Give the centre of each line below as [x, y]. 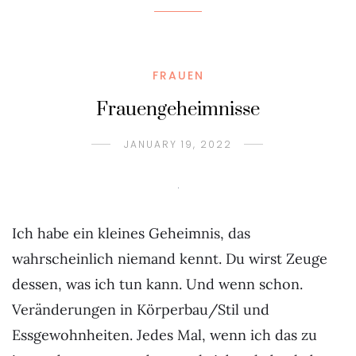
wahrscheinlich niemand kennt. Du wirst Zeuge [170, 259]
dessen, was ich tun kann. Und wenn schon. [157, 284]
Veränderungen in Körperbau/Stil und [141, 310]
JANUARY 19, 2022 [178, 144]
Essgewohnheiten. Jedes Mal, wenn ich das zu [164, 335]
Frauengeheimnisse [178, 110]
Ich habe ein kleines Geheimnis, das [131, 233]
